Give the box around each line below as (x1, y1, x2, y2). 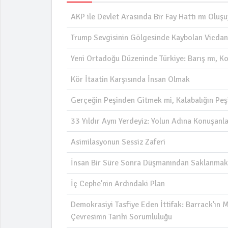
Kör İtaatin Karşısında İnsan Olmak (71, 74, 190, 84)
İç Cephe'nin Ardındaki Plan (71, 178, 165, 189)
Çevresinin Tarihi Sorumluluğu (71, 211, 172, 222)
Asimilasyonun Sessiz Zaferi (71, 136, 165, 147)
